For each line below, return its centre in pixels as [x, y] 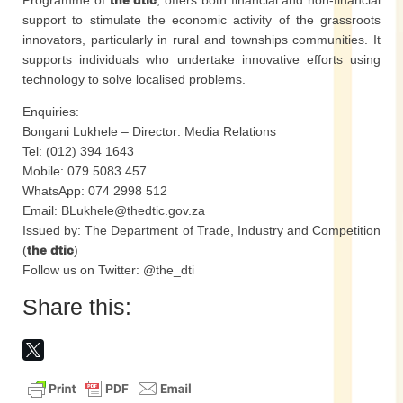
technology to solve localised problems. [134, 79]
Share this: [77, 307]
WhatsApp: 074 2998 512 [95, 191]
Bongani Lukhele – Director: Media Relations [149, 131]
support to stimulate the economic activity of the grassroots [201, 20]
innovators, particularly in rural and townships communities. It [201, 40]
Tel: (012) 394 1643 [78, 151]
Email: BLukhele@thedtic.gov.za [114, 210]
